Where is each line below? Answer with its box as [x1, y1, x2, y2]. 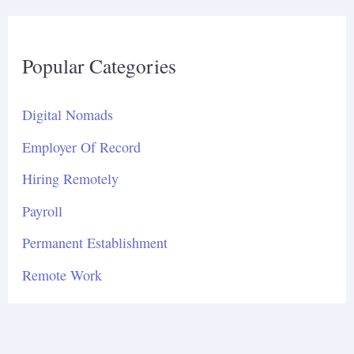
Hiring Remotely [22, 169, 119, 189]
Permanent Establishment [22, 233, 168, 253]
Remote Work [22, 265, 103, 284]
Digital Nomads [22, 105, 114, 125]
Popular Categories [22, 51, 177, 79]
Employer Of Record [22, 137, 141, 156]
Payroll [22, 201, 63, 220]
